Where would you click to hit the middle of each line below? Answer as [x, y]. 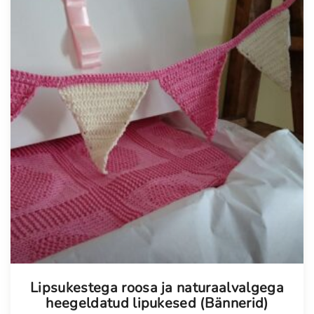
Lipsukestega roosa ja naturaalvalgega [157, 287]
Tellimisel [60, 273]
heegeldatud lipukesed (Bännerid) [157, 303]
